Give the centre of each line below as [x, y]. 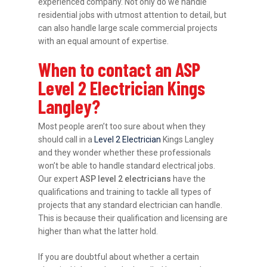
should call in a [66, 139]
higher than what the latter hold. [98, 231]
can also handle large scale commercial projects [128, 28]
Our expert [59, 178]
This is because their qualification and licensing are [133, 218]
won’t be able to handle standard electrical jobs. [127, 165]
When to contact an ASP [119, 69]
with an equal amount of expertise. [104, 41]
